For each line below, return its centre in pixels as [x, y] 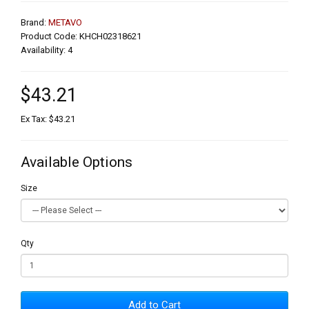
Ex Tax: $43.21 [48, 119]
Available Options [77, 162]
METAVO [65, 22]
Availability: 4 [47, 50]
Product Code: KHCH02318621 [81, 36]
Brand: [34, 22]
